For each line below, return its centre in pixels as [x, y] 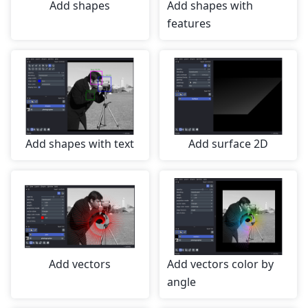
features [189, 24]
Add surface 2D [228, 144]
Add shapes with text [80, 144]
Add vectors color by [220, 264]
